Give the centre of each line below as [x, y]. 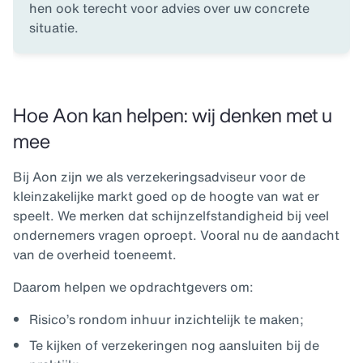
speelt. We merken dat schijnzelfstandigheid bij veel [171, 216]
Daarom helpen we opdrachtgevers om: [135, 287]
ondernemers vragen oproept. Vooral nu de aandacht [176, 235]
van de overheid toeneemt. [96, 255]
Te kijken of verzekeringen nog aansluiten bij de [174, 346]
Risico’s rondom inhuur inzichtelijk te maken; [167, 320]
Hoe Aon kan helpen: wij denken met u [173, 115]
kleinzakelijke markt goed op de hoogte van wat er [166, 196]
